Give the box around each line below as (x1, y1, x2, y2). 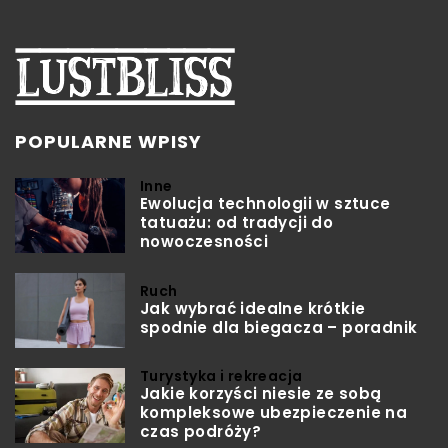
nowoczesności (140, 231, 269, 253)
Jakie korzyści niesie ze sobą (140, 383, 382, 405)
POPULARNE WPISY (15, 128, 202, 154)
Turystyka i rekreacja (140, 366, 303, 387)
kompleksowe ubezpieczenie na (140, 402, 408, 424)
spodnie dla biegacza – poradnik (140, 316, 418, 338)
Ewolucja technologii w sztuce (140, 193, 391, 215)
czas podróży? (140, 421, 262, 443)
